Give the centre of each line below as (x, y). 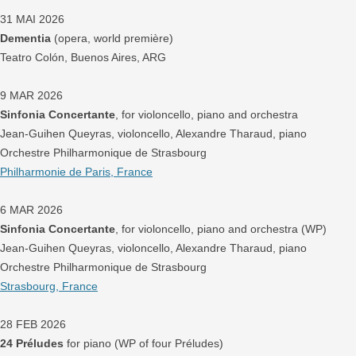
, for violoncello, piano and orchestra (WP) (221, 229)
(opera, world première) (112, 38)
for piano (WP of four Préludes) (143, 343)
